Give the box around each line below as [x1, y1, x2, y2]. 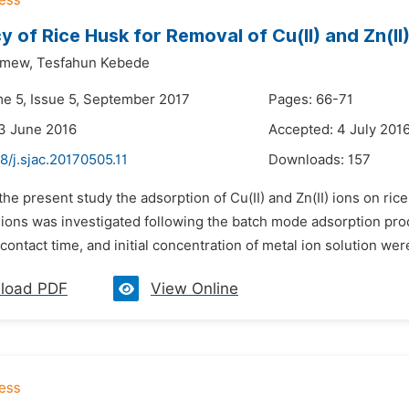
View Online [151, 279, 238, 298]
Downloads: [268, 152, 348, 168]
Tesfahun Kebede [37, 55, 150, 71]
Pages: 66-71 [268, 91, 353, 108]
